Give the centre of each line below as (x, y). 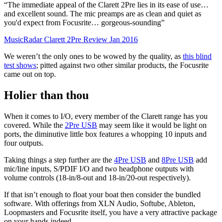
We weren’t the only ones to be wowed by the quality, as (93, 56)
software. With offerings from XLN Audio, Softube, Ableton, (100, 204)
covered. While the (34, 125)
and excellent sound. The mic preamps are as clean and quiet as (103, 14)
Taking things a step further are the (59, 160)
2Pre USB (81, 125)
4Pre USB (130, 160)
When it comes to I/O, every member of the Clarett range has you (106, 116)
